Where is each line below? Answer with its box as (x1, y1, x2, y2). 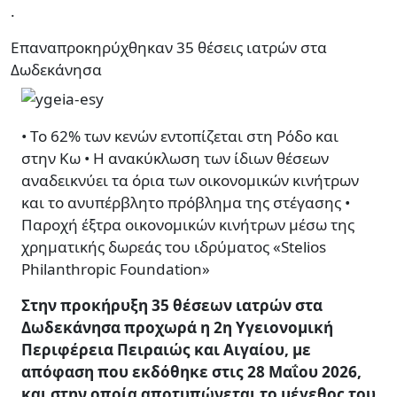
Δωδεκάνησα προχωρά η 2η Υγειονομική (21, 317, 333, 339)
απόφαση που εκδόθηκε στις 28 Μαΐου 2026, (21, 362, 362, 383)
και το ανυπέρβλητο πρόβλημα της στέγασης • (21, 192, 350, 214)
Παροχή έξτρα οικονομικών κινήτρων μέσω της (21, 214, 354, 236)
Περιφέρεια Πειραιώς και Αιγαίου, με (21, 339, 311, 361)
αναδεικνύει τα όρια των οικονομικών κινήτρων (21, 170, 359, 191)
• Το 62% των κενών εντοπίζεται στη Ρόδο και (21, 126, 339, 147)
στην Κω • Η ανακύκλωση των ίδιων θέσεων (21, 148, 329, 169)
